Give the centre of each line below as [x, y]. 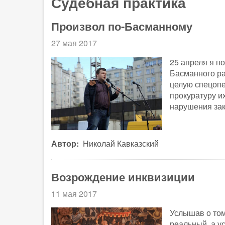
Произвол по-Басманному [122, 26]
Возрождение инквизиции [123, 177]
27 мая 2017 [74, 43]
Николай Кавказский [121, 144]
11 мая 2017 [74, 194]
